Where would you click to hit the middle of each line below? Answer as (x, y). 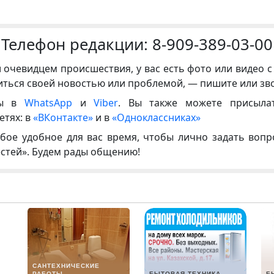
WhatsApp (52, 103)
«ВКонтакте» (63, 118)
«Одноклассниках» (157, 118)
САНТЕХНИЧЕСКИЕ (66, 265)
